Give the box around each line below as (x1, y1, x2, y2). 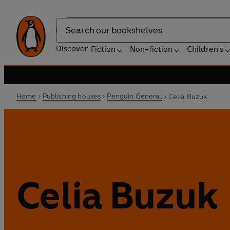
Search (56, 30, 82, 41)
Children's (187, 44, 223, 54)
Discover (56, 44, 88, 53)
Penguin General (107, 92, 162, 101)
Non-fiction (130, 44, 172, 54)
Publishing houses (42, 92, 101, 101)
